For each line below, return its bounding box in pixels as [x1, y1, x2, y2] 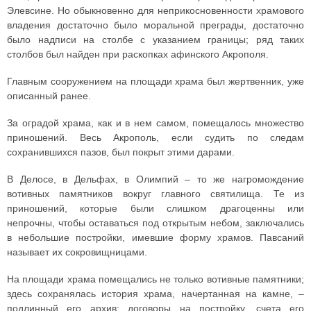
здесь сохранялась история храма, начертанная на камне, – [7, 288, 304, 299]
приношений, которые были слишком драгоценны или [7, 203, 304, 214]
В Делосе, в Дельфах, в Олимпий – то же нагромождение [7, 174, 304, 185]
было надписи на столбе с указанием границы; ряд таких [7, 34, 304, 45]
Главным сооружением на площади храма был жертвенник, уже [7, 76, 304, 87]
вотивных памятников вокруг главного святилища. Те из [7, 188, 304, 199]
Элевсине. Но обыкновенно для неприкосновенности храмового [7, 5, 304, 16]
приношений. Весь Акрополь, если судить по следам [7, 132, 304, 143]
